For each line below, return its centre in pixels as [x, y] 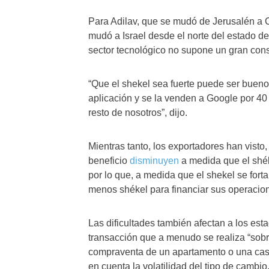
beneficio [109, 161]
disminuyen [154, 161]
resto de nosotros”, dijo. [138, 113]
